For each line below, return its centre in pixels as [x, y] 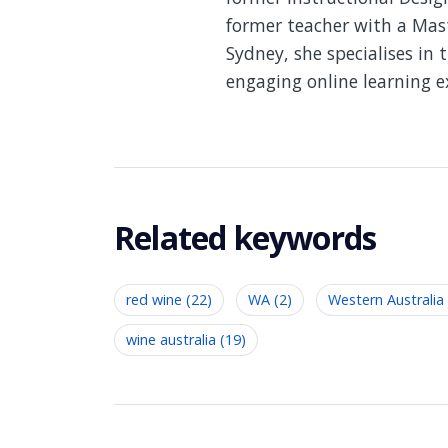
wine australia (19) [186, 339]
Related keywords [245, 237]
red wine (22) [169, 299]
